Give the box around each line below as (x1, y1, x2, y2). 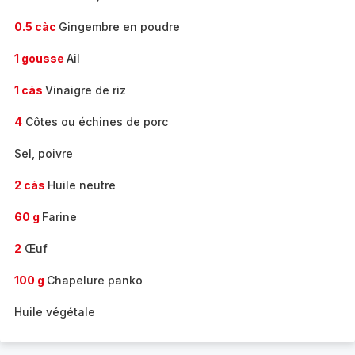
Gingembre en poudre (59, 20, 180, 33)
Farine (42, 210, 77, 223)
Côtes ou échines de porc (22, 115, 168, 128)
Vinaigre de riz (45, 83, 126, 97)
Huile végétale (14, 305, 95, 319)
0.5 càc (14, 20, 59, 33)
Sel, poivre (14, 147, 73, 160)
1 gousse (14, 52, 67, 65)
